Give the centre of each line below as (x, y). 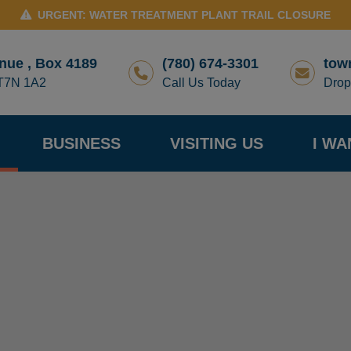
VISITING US (216, 144)
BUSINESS (82, 144)
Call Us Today (201, 82)
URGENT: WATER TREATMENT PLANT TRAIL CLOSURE (184, 15)
